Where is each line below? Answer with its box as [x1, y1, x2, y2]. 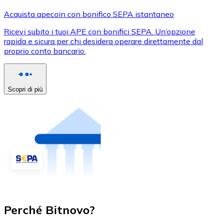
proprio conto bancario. [4, 46, 86, 56]
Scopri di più [8, 85, 43, 93]
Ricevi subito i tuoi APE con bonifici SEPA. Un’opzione [4, 26, 195, 36]
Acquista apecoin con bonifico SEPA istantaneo [4, 9, 174, 19]
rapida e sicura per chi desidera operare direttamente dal [4, 36, 203, 46]
